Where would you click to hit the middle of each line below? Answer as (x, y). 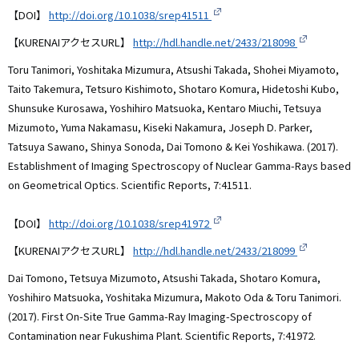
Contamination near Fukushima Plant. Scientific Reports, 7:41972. (162, 336)
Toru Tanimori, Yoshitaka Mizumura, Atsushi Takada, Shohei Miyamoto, (173, 70)
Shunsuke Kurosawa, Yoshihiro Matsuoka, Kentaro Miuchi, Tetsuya (165, 108)
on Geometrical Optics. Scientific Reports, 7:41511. (130, 185)
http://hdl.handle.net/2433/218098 (215, 42)
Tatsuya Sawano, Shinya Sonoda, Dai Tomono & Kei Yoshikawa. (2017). (173, 147)
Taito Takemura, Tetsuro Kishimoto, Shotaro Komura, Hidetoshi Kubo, (173, 89)
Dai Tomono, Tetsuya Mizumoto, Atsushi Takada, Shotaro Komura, (164, 278)
